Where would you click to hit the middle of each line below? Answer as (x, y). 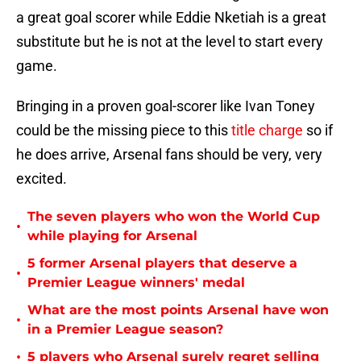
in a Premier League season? (125, 330)
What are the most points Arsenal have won (178, 310)
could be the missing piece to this (124, 131)
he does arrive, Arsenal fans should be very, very (169, 155)
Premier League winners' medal (136, 283)
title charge (267, 131)
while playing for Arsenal (112, 236)
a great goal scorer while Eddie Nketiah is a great (171, 18)
